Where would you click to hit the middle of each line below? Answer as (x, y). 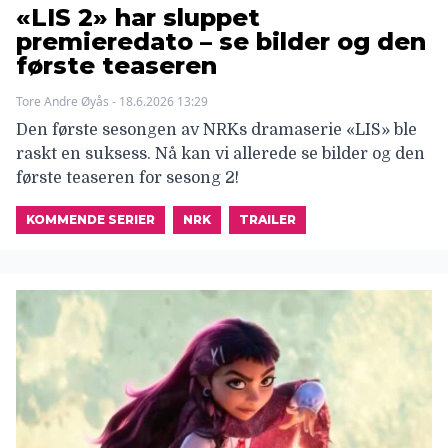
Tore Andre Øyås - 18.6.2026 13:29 (112, 102)
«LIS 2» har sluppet (138, 18)
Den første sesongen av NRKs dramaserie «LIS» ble (216, 130)
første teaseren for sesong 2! (127, 178)
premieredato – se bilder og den (221, 42)
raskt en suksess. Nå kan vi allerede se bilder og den (220, 154)
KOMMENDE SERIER (90, 220)
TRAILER (267, 220)
